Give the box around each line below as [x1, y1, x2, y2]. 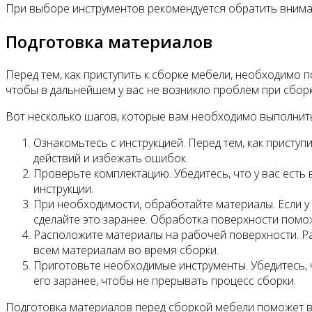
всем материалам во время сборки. [33, 242, 219, 258]
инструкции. [33, 180, 93, 196]
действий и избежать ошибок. [33, 150, 188, 166]
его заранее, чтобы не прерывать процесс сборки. [33, 272, 296, 288]
